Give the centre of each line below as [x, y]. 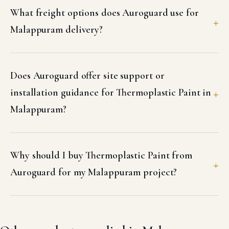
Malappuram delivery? [56, 30]
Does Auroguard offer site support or [87, 76]
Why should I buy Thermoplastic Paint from [101, 155]
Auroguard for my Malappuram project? [94, 172]
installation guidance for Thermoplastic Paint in [111, 93]
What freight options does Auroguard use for [105, 13]
